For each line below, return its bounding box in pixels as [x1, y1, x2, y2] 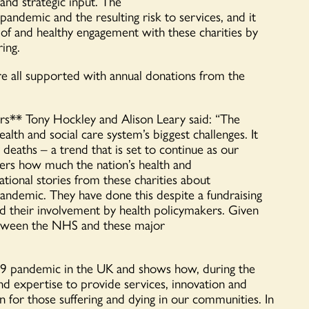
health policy [116, 199, 184, 219]
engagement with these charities [77, 21, 242, 41]
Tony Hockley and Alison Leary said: [22, 108, 215, 128]
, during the [197, 258, 255, 278]
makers [184, 199, 222, 219]
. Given [222, 199, 259, 219]
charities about [131, 169, 210, 189]
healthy [37, 21, 77, 41]
